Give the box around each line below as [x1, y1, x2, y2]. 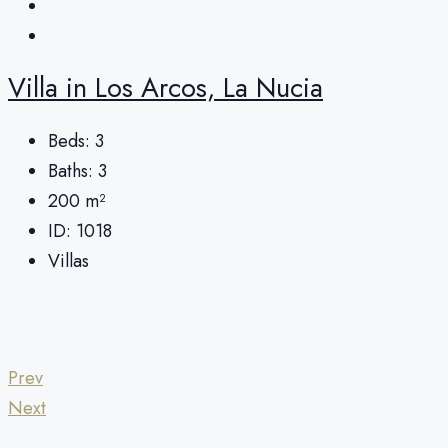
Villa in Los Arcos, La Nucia [8, 68, 323, 108]
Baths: [48, 157, 93, 184]
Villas [48, 247, 89, 274]
